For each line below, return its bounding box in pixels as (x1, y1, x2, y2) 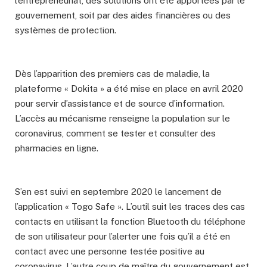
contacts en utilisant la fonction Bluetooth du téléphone (15, 216, 246, 227)
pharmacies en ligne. (15, 143, 98, 154)
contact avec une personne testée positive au (15, 246, 204, 257)
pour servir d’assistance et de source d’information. (15, 98, 225, 109)
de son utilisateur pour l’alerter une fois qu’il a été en (15, 231, 230, 242)
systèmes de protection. (15, 25, 116, 36)
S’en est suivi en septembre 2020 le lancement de (15, 187, 222, 197)
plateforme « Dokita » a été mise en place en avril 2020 (15, 83, 243, 94)
